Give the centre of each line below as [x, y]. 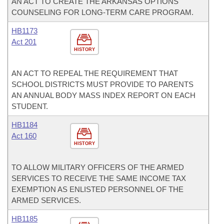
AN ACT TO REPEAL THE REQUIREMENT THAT [95, 73]
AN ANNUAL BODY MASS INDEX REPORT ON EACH [103, 95]
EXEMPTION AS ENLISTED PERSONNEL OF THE [97, 189]
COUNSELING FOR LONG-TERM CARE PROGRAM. [102, 12]
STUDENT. [30, 106]
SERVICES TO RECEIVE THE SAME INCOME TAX [99, 178]
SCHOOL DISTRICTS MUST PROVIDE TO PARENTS [102, 84]
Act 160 [24, 136]
